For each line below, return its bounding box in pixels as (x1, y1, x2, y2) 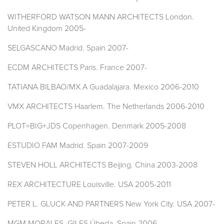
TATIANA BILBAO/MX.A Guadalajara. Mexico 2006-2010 (7, 83, 199, 91)
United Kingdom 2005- (7, 24, 86, 33)
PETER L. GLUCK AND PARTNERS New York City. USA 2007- (7, 200, 215, 208)
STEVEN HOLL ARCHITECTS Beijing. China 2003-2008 (7, 161, 197, 169)
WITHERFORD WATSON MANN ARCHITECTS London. (7, 13, 194, 21)
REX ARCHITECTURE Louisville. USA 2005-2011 (7, 180, 171, 189)
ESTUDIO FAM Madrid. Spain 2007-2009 (7, 141, 148, 150)
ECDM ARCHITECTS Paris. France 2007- (7, 63, 147, 72)
